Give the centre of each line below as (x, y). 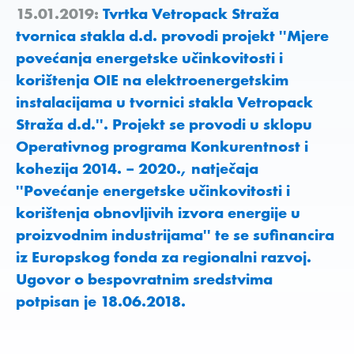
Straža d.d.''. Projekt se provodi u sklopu (164, 124)
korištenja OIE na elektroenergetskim (152, 80)
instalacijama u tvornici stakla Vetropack (164, 102)
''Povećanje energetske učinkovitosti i (153, 190)
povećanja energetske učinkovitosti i (149, 58)
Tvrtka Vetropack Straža (189, 13)
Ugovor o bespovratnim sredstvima (144, 279)
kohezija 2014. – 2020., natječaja (137, 168)
